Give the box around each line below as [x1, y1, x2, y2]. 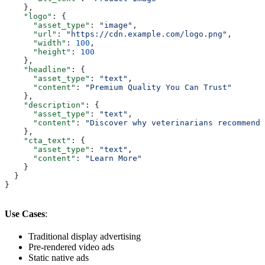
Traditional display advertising [28, 231, 141, 242]
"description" [5, 101, 85, 110]
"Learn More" [85, 154, 142, 163]
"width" [5, 38, 66, 48]
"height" [5, 47, 71, 57]
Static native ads [28, 253, 89, 263]
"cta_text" [5, 136, 71, 146]
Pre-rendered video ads [28, 242, 114, 253]
